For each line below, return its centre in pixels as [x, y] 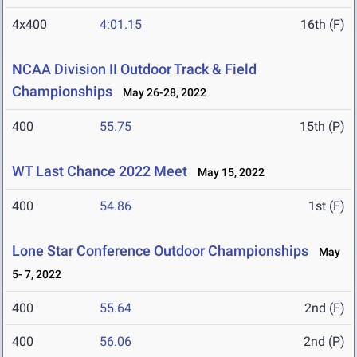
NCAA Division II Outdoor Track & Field [134, 69]
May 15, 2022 [228, 173]
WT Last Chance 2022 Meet [100, 171]
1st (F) [327, 206]
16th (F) [323, 25]
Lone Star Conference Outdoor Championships [160, 251]
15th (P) [322, 127]
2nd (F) [325, 308]
